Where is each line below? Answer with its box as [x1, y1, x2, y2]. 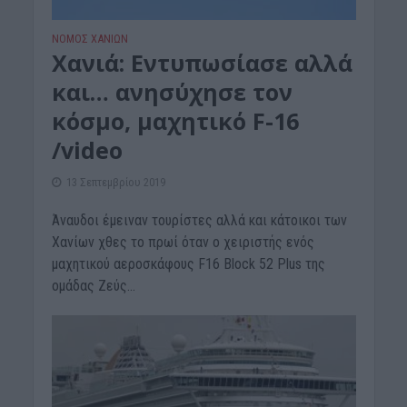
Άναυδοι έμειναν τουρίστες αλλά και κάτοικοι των [51, 211, 347, 229]
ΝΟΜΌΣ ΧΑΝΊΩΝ [51, 31, 128, 45]
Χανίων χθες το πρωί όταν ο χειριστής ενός [51, 233, 314, 251]
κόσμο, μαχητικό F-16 [51, 104, 299, 136]
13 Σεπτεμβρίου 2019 [65, 174, 165, 189]
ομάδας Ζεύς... [51, 276, 135, 294]
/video [51, 134, 123, 165]
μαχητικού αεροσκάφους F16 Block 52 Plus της [51, 254, 325, 273]
